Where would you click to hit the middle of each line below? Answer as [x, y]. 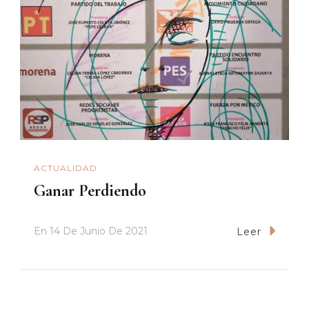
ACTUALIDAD [66, 168]
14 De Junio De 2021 [99, 231]
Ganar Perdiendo [90, 190]
